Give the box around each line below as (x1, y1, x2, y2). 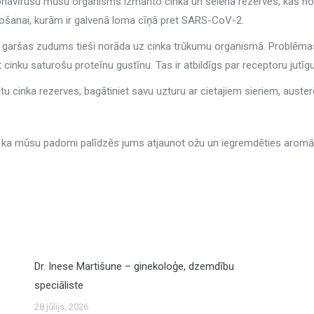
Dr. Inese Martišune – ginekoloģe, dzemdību (34, 260, 235, 273)
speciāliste (34, 279, 84, 292)
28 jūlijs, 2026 (34, 301, 89, 312)
